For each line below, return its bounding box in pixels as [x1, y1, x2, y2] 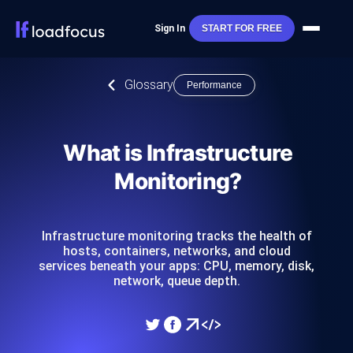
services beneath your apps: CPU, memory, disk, [39, 258, 314, 273]
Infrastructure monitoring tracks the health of [41, 229, 312, 243]
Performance [187, 80, 242, 91]
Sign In [154, 23, 185, 35]
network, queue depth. [113, 273, 240, 288]
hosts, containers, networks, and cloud [62, 243, 291, 258]
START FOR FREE [201, 23, 282, 35]
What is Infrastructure [63, 139, 293, 166]
